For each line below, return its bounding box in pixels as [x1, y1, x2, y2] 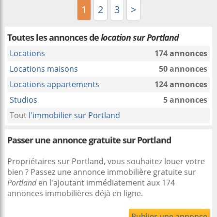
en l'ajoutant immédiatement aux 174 [36, 177, 175, 188]
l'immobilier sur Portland [29, 110, 120, 121]
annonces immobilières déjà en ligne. [7, 188, 143, 199]
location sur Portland [101, 31, 179, 43]
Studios [10, 94, 37, 105]
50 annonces [159, 63, 207, 74]
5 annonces [163, 94, 207, 105]
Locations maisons [10, 63, 78, 74]
